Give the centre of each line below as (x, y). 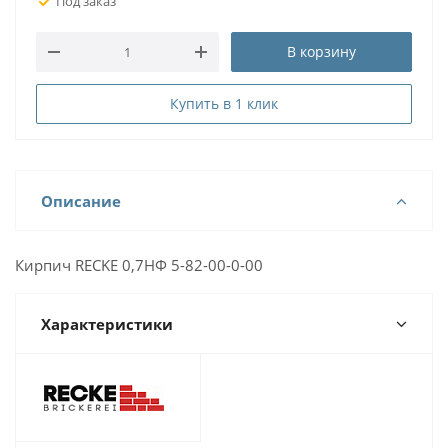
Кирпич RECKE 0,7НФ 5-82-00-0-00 (139, 265)
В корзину (321, 51)
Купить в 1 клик (224, 103)
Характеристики (107, 324)
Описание (81, 201)
